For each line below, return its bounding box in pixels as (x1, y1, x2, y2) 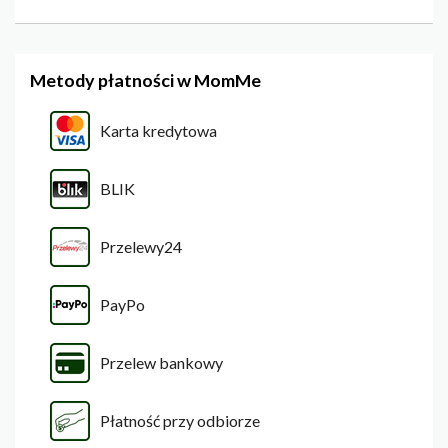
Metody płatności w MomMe (30, 69, 261, 92)
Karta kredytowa (100, 121, 217, 141)
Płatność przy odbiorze (100, 411, 260, 431)
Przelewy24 (100, 237, 182, 257)
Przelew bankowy (100, 353, 223, 373)
